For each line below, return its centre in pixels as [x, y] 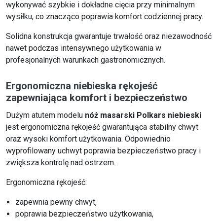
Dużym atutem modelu [45, 115]
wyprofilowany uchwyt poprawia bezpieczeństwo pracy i [103, 151]
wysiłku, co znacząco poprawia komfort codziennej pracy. [105, 17]
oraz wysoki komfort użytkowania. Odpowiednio [88, 139]
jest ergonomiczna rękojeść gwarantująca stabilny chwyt [102, 127]
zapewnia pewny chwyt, [56, 202]
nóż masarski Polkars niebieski [143, 115]
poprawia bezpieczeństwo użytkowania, [85, 214]
